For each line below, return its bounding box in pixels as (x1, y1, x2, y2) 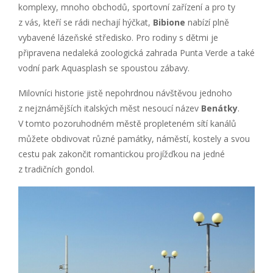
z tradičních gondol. (18, 163, 94, 175)
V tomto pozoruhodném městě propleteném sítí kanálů (18, 117, 236, 129)
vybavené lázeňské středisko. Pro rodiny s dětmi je (18, 31, 218, 43)
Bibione (153, 16, 185, 28)
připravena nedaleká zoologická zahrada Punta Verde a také (18, 46, 255, 58)
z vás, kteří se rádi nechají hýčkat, (18, 16, 153, 28)
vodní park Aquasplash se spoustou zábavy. (18, 62, 190, 74)
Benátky (201, 102, 238, 114)
